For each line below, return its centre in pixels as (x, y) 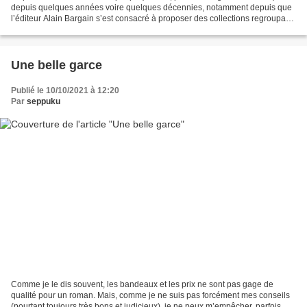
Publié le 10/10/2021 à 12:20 (65, 90)
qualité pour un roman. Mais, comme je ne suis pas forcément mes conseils (150, 296)
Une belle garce (57, 65)
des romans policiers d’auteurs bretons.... (87, 29)
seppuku (44, 101)
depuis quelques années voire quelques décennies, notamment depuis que (151, 7)
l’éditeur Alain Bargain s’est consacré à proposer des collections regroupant (152, 18)
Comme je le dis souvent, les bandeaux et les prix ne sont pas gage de (142, 285)
